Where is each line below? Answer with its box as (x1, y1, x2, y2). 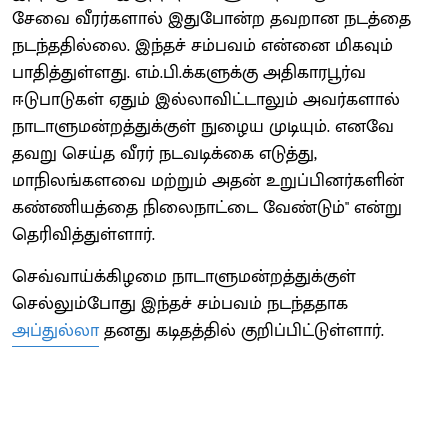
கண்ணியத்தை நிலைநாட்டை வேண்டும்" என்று (12, 192, 402, 223)
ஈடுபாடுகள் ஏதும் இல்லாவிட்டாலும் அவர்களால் (12, 84, 400, 115)
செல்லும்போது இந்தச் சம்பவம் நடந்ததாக (12, 288, 348, 319)
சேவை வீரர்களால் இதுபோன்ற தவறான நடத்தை (12, 3, 411, 34)
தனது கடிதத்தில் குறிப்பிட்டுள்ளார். (99, 315, 384, 346)
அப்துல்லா (12, 315, 99, 346)
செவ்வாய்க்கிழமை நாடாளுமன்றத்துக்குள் (12, 261, 356, 292)
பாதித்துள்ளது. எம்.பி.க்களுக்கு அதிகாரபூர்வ (12, 57, 366, 88)
